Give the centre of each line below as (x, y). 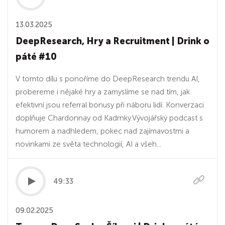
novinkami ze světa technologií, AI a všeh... (88, 144)
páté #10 (36, 57)
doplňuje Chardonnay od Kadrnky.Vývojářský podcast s (109, 118)
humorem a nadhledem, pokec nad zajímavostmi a (102, 131)
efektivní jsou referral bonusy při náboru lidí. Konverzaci (110, 105)
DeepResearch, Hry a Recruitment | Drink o (113, 41)
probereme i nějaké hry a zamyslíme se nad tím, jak (103, 92)
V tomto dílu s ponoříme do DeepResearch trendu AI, (108, 79)
